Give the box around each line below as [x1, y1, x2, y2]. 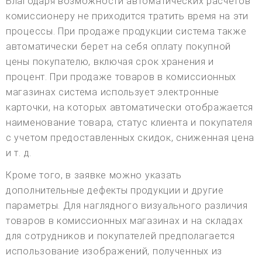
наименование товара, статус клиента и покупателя [6, 116, 253, 128]
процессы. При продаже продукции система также [6, 25, 247, 37]
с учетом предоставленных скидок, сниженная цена [6, 132, 254, 143]
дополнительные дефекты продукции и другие [6, 184, 224, 196]
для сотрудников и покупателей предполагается [6, 230, 235, 242]
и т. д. [6, 147, 32, 158]
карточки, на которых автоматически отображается [6, 101, 253, 113]
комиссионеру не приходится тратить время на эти [6, 10, 249, 22]
